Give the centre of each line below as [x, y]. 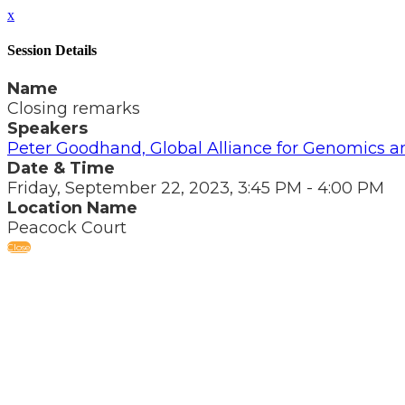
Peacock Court [67, 227]
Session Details [52, 51]
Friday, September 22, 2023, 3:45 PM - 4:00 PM [196, 188]
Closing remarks [74, 108]
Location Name [72, 207]
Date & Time [61, 168]
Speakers [47, 128]
